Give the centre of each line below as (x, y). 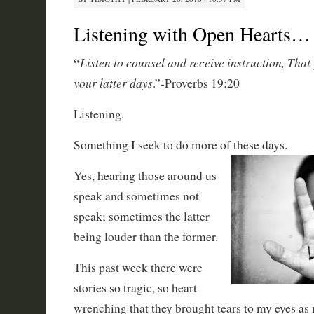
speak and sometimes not (136, 196)
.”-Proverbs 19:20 (196, 83)
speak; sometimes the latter (141, 216)
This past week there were (138, 267)
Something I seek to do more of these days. (180, 145)
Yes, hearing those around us (145, 176)
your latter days (113, 83)
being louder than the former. (145, 237)
